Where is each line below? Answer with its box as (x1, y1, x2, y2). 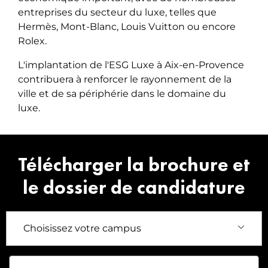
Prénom (9, 254, 51, 266)
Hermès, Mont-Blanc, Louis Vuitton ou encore (18, 21, 236, 33)
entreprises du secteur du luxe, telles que (18, 7, 217, 19)
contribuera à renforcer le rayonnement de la (18, 74, 232, 86)
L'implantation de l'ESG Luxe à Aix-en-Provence (18, 59, 244, 71)
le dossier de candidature (23, 175, 245, 200)
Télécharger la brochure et (18, 153, 250, 178)
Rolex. (18, 35, 47, 47)
